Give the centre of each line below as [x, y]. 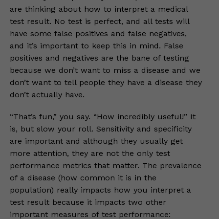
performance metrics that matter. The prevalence [106, 165]
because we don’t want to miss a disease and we [105, 70]
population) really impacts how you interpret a [100, 190]
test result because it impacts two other [88, 202]
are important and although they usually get [96, 141]
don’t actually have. [47, 95]
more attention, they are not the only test [90, 153]
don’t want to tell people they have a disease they [106, 82]
